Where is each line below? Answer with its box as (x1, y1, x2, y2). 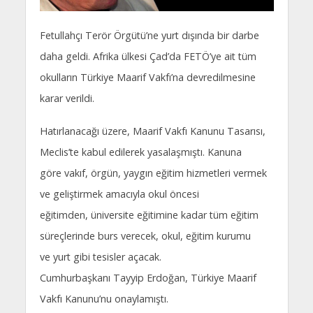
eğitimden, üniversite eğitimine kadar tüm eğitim (39, 208, 259, 222)
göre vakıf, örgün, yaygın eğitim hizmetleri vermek (39, 166, 267, 180)
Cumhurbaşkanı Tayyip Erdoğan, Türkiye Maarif (39, 271, 256, 285)
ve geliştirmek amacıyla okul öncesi (39, 187, 199, 201)
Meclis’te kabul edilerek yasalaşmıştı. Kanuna (39, 145, 242, 159)
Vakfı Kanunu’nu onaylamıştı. (39, 292, 168, 306)
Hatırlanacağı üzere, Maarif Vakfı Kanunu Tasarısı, (39, 124, 265, 138)
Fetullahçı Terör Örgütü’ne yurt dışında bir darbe (39, 28, 259, 42)
